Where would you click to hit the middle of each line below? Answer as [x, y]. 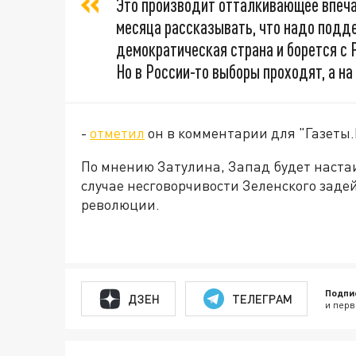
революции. [120, 204]
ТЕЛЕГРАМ [262, 298]
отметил [117, 133]
